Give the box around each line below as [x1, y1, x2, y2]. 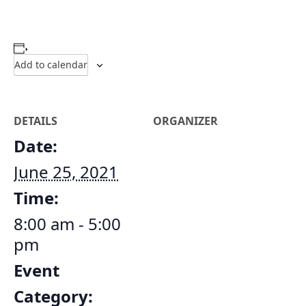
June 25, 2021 [14, 161, 118, 183]
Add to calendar [14, 58, 87, 71]
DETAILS [14, 113, 57, 128]
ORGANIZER [153, 113, 218, 128]
